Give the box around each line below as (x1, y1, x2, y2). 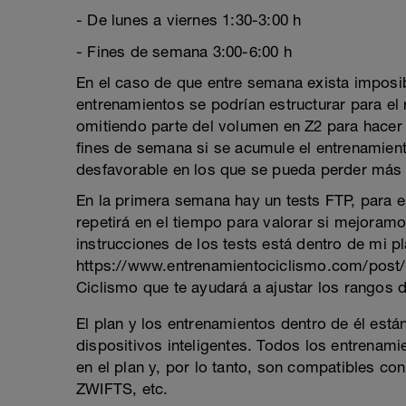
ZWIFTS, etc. (76, 380, 169, 398)
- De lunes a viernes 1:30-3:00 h (76, 11, 302, 29)
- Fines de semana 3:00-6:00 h (76, 43, 292, 61)
